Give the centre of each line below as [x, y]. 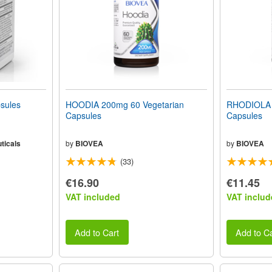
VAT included [93, 197]
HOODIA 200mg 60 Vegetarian [124, 105]
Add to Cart [97, 232]
